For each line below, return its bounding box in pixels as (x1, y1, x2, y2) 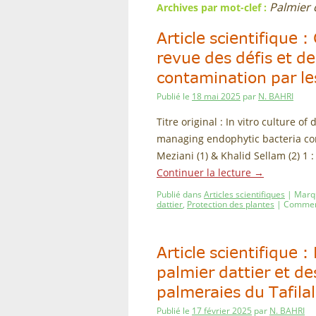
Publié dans (157, 188, 202, 200)
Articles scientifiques (204, 188, 285, 200)
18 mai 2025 (192, 90, 241, 102)
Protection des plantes (187, 198, 274, 210)
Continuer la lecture (157, 166, 254, 179)
